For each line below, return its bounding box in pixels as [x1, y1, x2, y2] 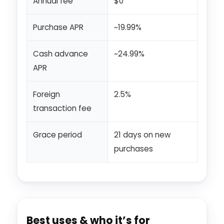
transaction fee [33, 103, 91, 114]
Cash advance [33, 48, 88, 59]
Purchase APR [33, 22, 83, 33]
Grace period [33, 129, 82, 140]
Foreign [33, 89, 60, 100]
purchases [114, 143, 153, 154]
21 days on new [114, 129, 170, 140]
